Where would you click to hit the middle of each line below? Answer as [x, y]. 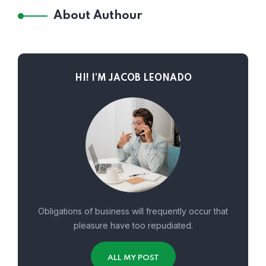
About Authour [98, 16]
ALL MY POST [133, 258]
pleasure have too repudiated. [133, 225]
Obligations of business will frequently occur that [133, 211]
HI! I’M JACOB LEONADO [133, 78]
